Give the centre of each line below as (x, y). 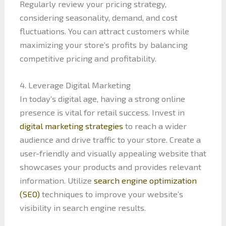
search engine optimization (145, 181)
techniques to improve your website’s (111, 194)
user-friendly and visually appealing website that (113, 153)
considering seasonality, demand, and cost (98, 17)
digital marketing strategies (71, 126)
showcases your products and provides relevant (110, 167)
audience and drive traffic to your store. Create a (110, 140)
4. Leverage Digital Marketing (75, 85)
